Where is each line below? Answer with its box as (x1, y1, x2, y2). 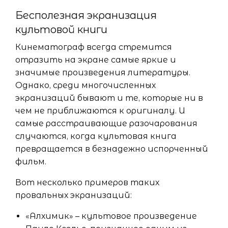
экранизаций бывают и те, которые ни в (15, 93, 203, 103)
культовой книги (15, 23, 107, 36)
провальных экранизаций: (15, 190, 132, 200)
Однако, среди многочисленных (15, 80, 156, 90)
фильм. (15, 156, 46, 166)
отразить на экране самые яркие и (15, 54, 176, 65)
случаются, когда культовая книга (15, 131, 177, 141)
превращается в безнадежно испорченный (15, 144, 208, 154)
